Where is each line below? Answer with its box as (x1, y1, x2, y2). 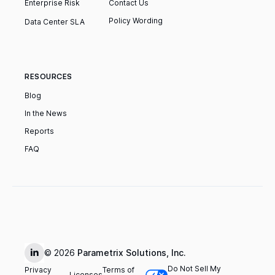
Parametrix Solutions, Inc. (77, 247, 186, 258)
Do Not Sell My (168, 264, 222, 274)
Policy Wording (109, 16, 163, 26)
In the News (25, 109, 67, 118)
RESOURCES (25, 72, 73, 82)
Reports (25, 126, 54, 136)
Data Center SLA (25, 17, 85, 27)
